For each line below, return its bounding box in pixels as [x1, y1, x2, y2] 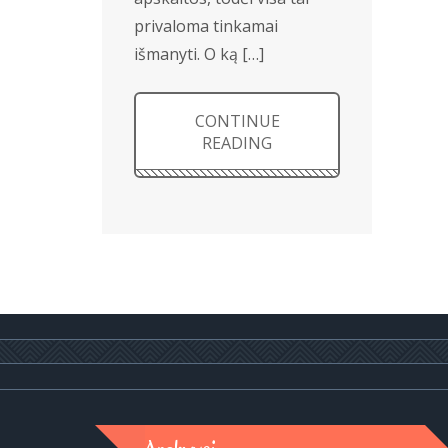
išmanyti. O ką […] [134, 43, 264, 65]
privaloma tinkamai [134, 15, 278, 37]
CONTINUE [194, 110, 280, 132]
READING [202, 132, 273, 154]
